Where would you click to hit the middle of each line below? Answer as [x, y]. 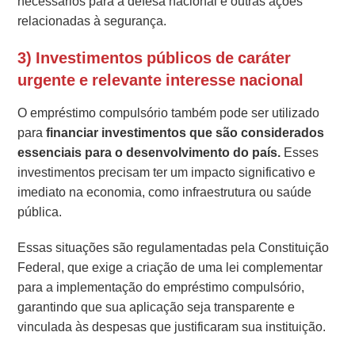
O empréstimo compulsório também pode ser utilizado [169, 113]
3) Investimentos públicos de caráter [155, 58]
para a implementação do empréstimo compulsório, [161, 288]
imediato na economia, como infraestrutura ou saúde [165, 193]
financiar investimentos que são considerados [185, 133]
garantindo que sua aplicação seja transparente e [157, 307]
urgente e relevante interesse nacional [161, 80]
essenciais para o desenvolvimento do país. [151, 153]
